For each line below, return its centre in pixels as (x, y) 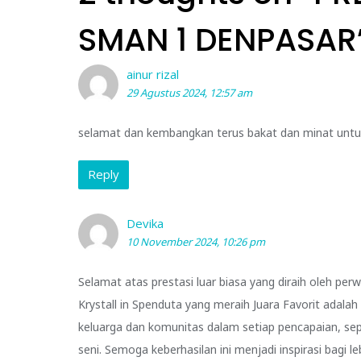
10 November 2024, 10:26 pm (196, 241)
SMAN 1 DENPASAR (218, 39)
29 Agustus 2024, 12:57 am (189, 92)
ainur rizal (153, 74)
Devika (145, 223)
